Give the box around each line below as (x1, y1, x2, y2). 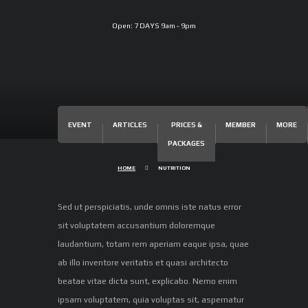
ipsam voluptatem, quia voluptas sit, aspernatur (58, 294, 244, 305)
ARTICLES (113, 120, 147, 129)
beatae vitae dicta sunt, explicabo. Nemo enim (58, 276, 237, 286)
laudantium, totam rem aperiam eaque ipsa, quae (58, 239, 249, 249)
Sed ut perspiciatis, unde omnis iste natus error (58, 201, 241, 212)
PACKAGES (168, 139, 205, 147)
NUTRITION (158, 165, 190, 172)
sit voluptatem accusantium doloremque (58, 220, 215, 230)
